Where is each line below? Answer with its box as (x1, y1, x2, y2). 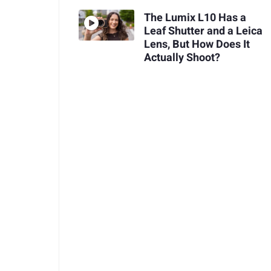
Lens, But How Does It (143, 36, 250, 53)
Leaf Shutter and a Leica (143, 23, 263, 40)
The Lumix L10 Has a (143, 10, 246, 27)
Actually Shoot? (143, 50, 220, 67)
